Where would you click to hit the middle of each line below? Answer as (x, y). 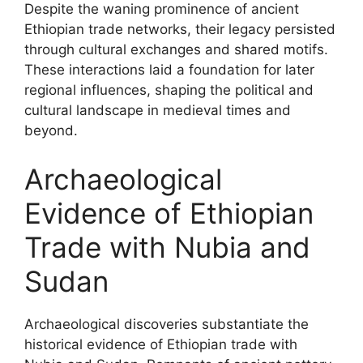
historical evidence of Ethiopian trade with (161, 344)
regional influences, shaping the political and (169, 90)
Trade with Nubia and (167, 247)
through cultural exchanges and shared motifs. (176, 49)
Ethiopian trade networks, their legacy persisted (180, 29)
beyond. (51, 130)
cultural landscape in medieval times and (158, 110)
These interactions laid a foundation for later (169, 70)
